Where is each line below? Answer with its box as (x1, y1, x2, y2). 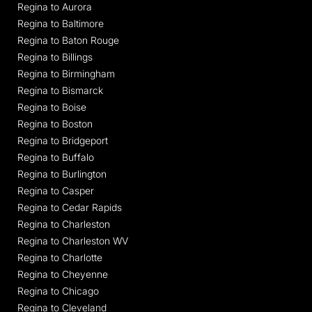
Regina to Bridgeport (17, 134, 108, 146)
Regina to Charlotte (17, 251, 102, 263)
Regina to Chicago (17, 284, 99, 297)
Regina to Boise (17, 100, 86, 113)
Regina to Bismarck (17, 84, 103, 96)
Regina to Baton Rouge (17, 33, 119, 46)
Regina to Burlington (17, 167, 107, 180)
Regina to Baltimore (17, 17, 104, 29)
